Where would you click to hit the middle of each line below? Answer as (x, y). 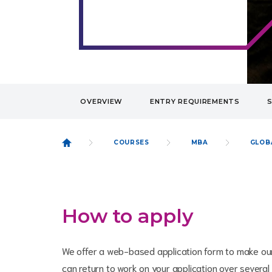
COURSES (131, 142)
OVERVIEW (102, 101)
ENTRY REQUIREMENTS (195, 101)
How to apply (128, 216)
